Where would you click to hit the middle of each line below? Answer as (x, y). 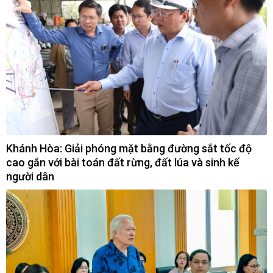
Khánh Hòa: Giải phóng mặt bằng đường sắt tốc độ (129, 149)
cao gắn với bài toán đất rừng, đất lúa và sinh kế (123, 163)
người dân (30, 177)
